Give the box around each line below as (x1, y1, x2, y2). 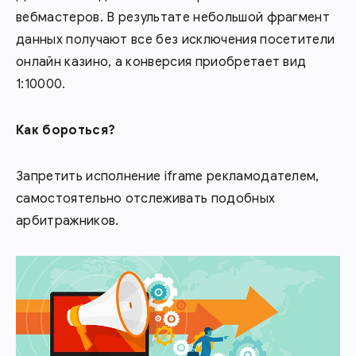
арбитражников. (16, 212, 119, 229)
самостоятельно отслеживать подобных (16, 190, 276, 207)
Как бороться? (16, 122, 116, 138)
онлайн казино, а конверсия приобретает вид (16, 53, 307, 70)
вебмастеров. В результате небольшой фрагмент (16, 9, 331, 25)
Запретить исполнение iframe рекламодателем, (16, 168, 319, 184)
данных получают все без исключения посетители (16, 31, 335, 48)
